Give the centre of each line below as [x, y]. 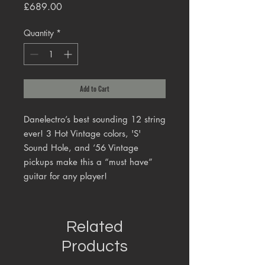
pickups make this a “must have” [88, 162]
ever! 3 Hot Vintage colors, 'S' [82, 134]
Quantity [39, 33]
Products [95, 247]
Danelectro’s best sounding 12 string [95, 119]
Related [95, 227]
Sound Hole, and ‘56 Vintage [81, 148]
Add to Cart [95, 89]
